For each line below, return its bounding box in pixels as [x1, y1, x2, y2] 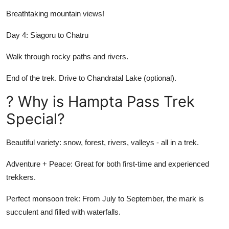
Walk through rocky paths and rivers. [6, 52, 128, 61]
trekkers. [6, 172, 36, 181]
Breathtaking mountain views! [6, 9, 104, 18]
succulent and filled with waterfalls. [6, 207, 121, 216]
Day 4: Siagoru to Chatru [6, 30, 88, 39]
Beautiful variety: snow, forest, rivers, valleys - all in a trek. [6, 138, 199, 147]
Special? [6, 109, 65, 128]
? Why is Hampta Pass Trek [6, 92, 195, 110]
